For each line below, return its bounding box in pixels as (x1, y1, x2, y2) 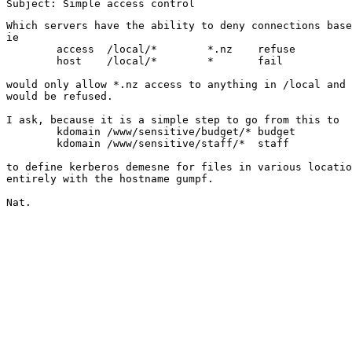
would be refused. (6, 90, 113, 103)
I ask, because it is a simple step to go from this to (6, 114, 339, 126)
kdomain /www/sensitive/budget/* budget (6, 126, 57, 138)
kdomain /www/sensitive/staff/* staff (6, 137, 57, 150)
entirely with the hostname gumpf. (6, 173, 214, 185)
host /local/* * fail (6, 55, 57, 68)
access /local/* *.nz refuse (6, 43, 57, 56)
